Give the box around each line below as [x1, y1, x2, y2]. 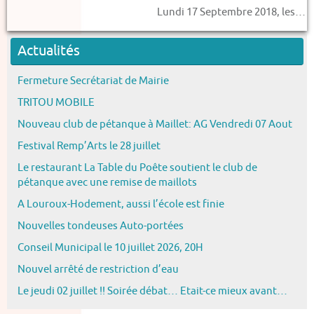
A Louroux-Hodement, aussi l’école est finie [18, 196, 224, 211]
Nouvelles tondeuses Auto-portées [18, 218, 184, 233]
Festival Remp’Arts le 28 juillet [18, 138, 161, 153]
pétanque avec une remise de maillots [18, 175, 197, 189]
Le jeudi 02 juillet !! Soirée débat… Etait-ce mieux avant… [18, 283, 287, 298]
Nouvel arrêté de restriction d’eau [18, 261, 179, 276]
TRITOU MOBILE [18, 95, 95, 109]
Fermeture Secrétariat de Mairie [18, 73, 169, 88]
